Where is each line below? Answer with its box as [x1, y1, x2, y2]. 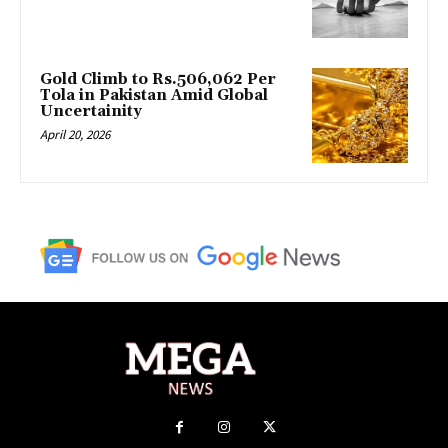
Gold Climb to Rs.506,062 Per [40, 69, 276, 89]
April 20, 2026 [40, 125, 110, 143]
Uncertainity [40, 101, 142, 121]
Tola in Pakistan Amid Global [40, 85, 268, 105]
